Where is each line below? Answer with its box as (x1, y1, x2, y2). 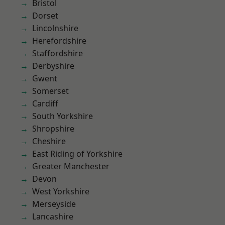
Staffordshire (32, 48, 83, 59)
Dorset (32, 10, 58, 21)
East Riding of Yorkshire (32, 148, 123, 159)
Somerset (32, 85, 69, 96)
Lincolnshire (32, 23, 78, 34)
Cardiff (32, 98, 58, 109)
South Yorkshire (32, 110, 93, 122)
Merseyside (32, 198, 76, 209)
